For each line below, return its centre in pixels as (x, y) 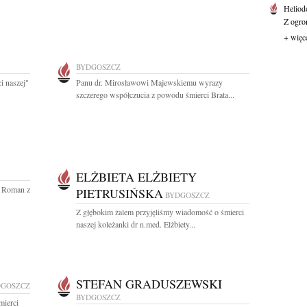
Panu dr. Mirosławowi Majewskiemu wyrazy (149, 82)
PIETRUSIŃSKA (120, 193)
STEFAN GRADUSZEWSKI (149, 284)
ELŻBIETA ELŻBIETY (136, 177)
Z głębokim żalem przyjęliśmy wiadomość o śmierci (160, 212)
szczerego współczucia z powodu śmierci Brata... (155, 95)
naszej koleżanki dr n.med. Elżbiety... (136, 224)
